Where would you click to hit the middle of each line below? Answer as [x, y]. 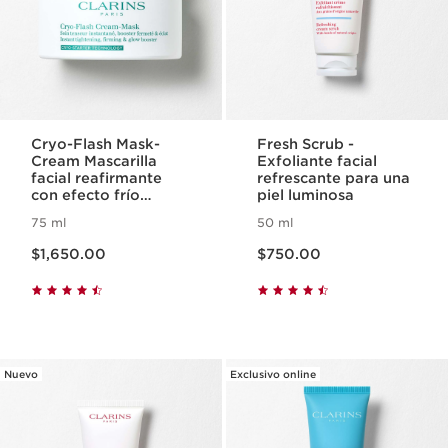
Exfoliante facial [317, 161]
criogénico [70, 212]
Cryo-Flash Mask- [96, 144]
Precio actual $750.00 [288, 243]
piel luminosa [306, 195]
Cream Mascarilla [94, 161]
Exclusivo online [273, 374]
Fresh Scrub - [306, 144]
